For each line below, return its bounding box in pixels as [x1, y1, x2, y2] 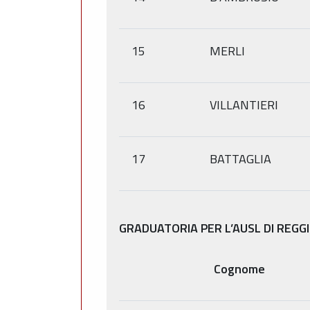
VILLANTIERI [210, 95, 278, 114]
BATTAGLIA [210, 149, 271, 168]
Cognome [214, 259, 265, 278]
